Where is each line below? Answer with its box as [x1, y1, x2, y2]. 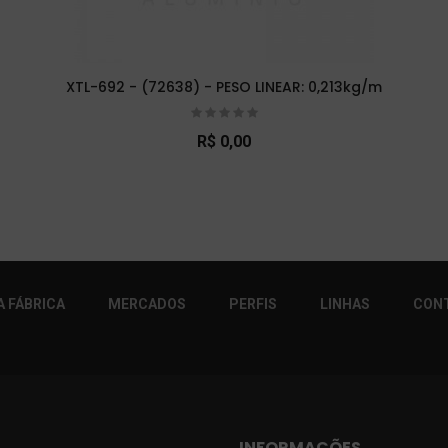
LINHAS [320, 295, 370, 312]
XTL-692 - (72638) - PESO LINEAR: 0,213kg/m [66, 76, 382, 97]
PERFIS [229, 295, 277, 312]
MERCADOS [108, 295, 186, 312]
